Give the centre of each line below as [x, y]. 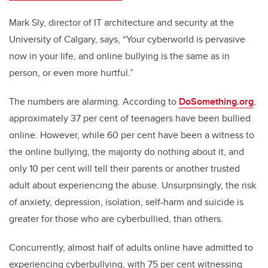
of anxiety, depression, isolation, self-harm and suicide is [126, 202]
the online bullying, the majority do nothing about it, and [127, 152]
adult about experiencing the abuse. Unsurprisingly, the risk [133, 185]
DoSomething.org [216, 102]
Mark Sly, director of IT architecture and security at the [121, 23]
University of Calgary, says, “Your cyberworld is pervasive [127, 39]
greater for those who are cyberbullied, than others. [116, 219]
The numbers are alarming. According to [94, 102]
